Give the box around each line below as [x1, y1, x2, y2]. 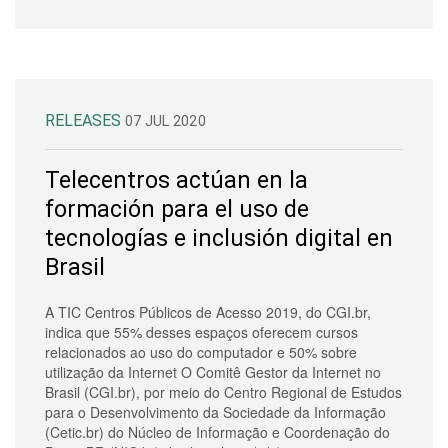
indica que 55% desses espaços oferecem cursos [45, 321, 358, 342]
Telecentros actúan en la [45, 166, 308, 194]
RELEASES [45, 110, 125, 130]
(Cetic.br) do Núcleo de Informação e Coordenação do [45, 421, 390, 442]
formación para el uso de [45, 195, 309, 223]
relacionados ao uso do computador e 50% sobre [45, 341, 357, 362]
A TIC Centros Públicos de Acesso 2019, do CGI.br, [45, 301, 371, 322]
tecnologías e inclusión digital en [45, 224, 393, 252]
